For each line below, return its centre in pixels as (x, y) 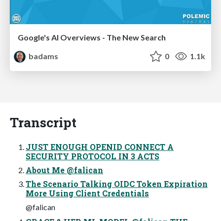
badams (43, 56)
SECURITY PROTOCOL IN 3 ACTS (92, 156)
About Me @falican (64, 170)
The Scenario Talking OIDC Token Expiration (117, 184)
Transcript (43, 122)
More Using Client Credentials (87, 193)
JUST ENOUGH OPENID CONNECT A (100, 147)
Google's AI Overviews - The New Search (92, 37)
